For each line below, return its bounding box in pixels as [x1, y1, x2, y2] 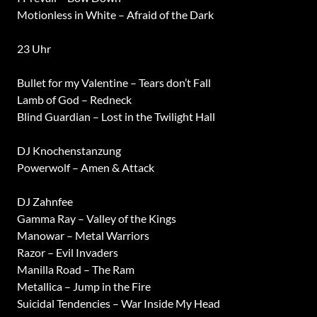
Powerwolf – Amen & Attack [16, 161, 154, 174]
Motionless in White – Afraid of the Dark [16, 8, 214, 21]
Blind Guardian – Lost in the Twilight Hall [16, 110, 215, 123]
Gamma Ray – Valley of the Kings [16, 212, 176, 225]
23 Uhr [16, 42, 51, 55]
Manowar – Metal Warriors [16, 229, 149, 242]
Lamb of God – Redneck [16, 93, 132, 106]
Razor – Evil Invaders [16, 246, 118, 259]
